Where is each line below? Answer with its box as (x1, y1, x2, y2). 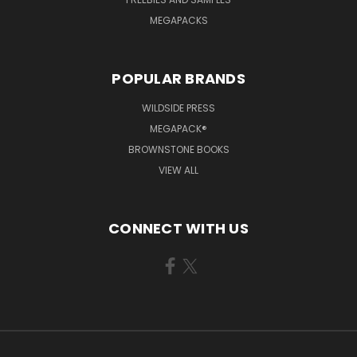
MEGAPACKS (149, 14, 208, 27)
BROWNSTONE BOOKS (127, 143, 229, 156)
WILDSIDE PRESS (142, 101, 215, 115)
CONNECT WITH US (108, 218, 249, 238)
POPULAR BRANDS (112, 69, 245, 88)
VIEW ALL (159, 163, 198, 177)
